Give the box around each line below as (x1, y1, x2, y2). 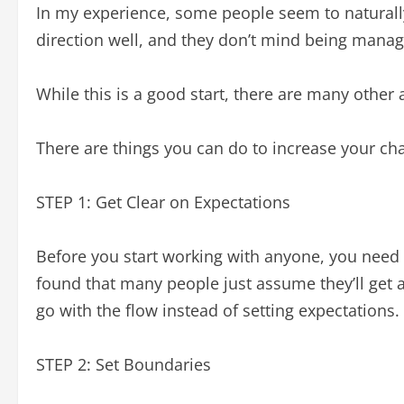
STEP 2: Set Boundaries (36, 353, 211, 375)
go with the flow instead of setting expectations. (36, 299, 399, 321)
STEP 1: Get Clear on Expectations (36, 191, 290, 213)
